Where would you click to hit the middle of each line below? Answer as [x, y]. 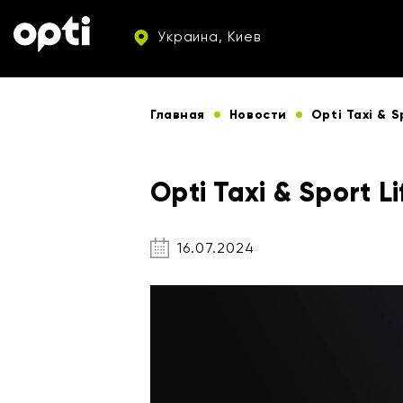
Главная [178, 115]
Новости [258, 115]
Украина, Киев [206, 36]
